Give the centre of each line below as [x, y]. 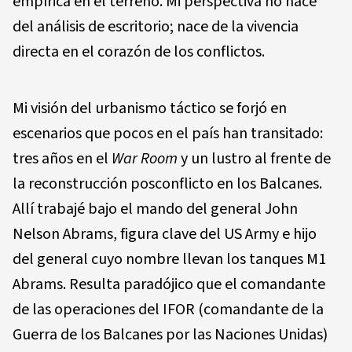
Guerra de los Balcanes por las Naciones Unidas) [170, 335]
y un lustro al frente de [254, 159]
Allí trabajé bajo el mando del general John [155, 209]
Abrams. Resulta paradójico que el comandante [169, 284]
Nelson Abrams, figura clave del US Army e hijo [165, 234]
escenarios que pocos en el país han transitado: [168, 134]
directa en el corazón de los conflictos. [139, 52]
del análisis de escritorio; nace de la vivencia [156, 27]
